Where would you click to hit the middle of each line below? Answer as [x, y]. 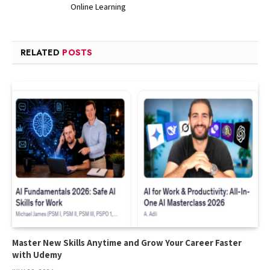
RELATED [42, 52]
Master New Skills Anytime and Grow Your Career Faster [127, 243]
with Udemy [37, 255]
